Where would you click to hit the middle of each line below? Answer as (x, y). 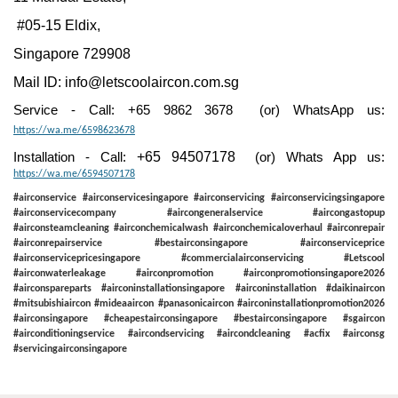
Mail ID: (39, 82)
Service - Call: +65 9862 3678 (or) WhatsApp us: (199, 110)
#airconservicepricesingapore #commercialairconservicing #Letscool (199, 259)
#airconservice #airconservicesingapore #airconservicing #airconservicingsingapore (199, 198)
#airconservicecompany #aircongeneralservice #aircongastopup (199, 213)
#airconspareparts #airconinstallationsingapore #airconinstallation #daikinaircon (199, 289)
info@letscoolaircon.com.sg (152, 82)
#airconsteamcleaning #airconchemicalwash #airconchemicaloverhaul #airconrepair (199, 228)
